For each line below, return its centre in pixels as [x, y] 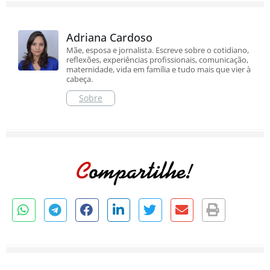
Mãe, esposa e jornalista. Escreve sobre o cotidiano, [158, 50]
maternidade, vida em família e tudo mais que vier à [159, 70]
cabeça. [80, 79]
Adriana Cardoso [109, 38]
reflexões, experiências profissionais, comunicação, [157, 60]
